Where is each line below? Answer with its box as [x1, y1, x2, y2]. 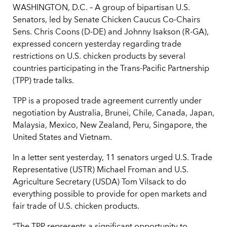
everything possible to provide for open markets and [13, 191, 207, 199]
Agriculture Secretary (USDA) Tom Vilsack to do [13, 178, 186, 187]
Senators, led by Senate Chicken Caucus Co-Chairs [13, 16, 200, 25]
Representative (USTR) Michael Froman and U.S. [13, 166, 188, 175]
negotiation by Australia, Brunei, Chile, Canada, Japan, [13, 109, 214, 118]
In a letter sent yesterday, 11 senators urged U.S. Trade [13, 154, 212, 163]
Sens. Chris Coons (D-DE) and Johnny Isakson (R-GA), [13, 28, 209, 37]
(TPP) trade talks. [13, 77, 74, 86]
